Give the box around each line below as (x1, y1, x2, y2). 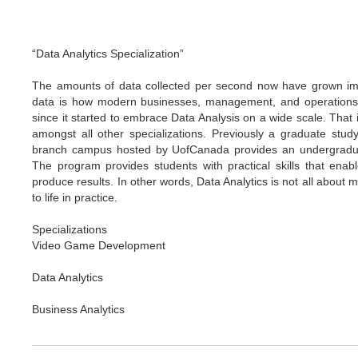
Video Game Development (32, 239, 166, 253)
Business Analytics (32, 303, 125, 316)
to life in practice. (32, 191, 118, 205)
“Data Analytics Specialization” (32, 47, 185, 61)
